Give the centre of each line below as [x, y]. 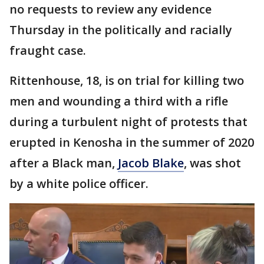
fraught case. [48, 50]
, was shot [212, 163]
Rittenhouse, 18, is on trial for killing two [127, 80]
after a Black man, [64, 163]
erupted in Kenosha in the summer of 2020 [132, 142]
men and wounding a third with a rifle [119, 101]
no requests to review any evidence [110, 9]
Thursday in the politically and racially [121, 30]
